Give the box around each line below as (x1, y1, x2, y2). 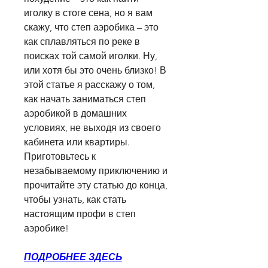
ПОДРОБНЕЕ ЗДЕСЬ (24, 251, 122, 263)
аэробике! (24, 223, 69, 234)
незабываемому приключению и (24, 165, 167, 177)
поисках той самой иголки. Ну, (24, 50, 157, 62)
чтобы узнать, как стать (24, 194, 126, 206)
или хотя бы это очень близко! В (24, 65, 166, 77)
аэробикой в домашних (24, 108, 127, 120)
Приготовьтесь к (24, 151, 96, 163)
